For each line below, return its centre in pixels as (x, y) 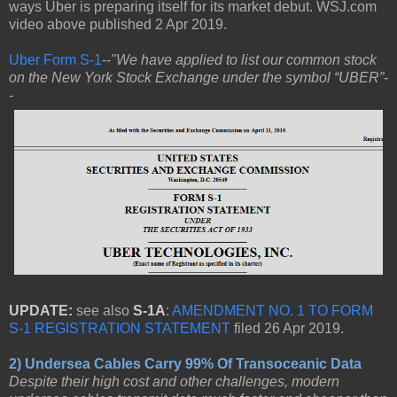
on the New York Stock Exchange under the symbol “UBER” (196, 77)
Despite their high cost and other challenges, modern (174, 382)
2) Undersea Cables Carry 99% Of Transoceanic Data (185, 364)
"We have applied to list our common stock (244, 59)
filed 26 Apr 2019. (287, 329)
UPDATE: (41, 311)
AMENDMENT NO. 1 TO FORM (272, 311)
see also (103, 311)
